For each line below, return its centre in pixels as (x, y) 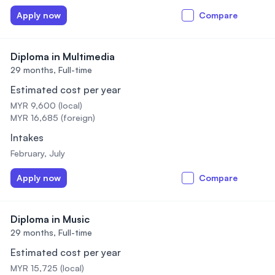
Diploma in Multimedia (63, 56)
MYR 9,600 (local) (46, 105)
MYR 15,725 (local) (47, 268)
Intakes (27, 137)
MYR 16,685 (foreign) (53, 118)
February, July (38, 153)
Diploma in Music (50, 219)
